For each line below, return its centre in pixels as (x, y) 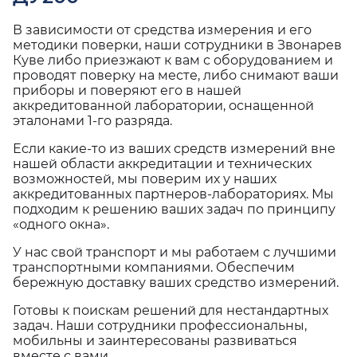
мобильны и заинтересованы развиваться (155, 341)
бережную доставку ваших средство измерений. (176, 282)
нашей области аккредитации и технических (162, 164)
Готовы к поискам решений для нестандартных (171, 310)
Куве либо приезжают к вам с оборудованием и (173, 60)
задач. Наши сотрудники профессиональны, (160, 326)
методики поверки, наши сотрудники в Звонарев (177, 45)
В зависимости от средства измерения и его (162, 30)
